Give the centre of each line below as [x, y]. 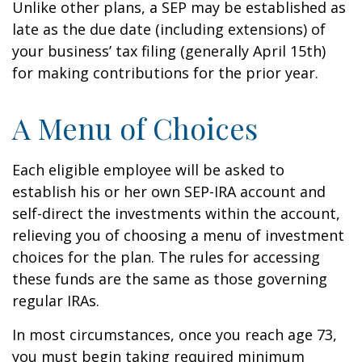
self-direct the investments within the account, [176, 213]
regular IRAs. [56, 301]
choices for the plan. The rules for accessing [166, 257]
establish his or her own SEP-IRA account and [169, 192]
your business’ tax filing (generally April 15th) [169, 51]
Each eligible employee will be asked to [148, 170]
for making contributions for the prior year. [165, 73]
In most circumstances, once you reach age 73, [175, 335]
